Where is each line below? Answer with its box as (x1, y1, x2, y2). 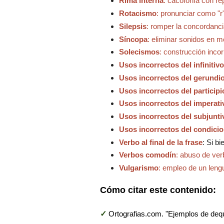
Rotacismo (118, 9, 156, 18)
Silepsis (118, 21, 146, 30)
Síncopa (118, 34, 147, 43)
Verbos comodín (118, 150, 176, 159)
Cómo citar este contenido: (100, 184, 216, 195)
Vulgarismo (118, 163, 158, 172)
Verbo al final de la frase (118, 137, 202, 146)
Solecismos (118, 47, 159, 56)
